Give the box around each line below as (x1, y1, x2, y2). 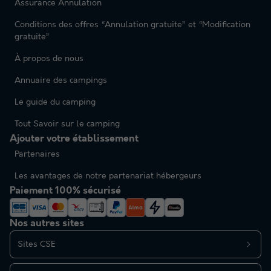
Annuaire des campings (15, 75, 107, 85)
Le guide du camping (15, 97, 96, 107)
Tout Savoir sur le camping (15, 119, 120, 129)
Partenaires (15, 149, 60, 159)
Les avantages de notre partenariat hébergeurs (15, 171, 201, 181)
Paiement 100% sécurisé (10, 184, 121, 197)
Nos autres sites (10, 217, 84, 229)
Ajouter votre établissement (10, 132, 139, 145)
